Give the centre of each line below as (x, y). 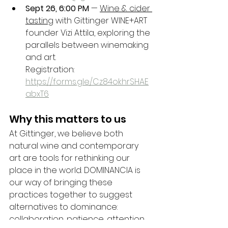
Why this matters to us (68, 119)
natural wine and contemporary (75, 146)
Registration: (51, 69)
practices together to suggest (72, 195)
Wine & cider (126, 8)
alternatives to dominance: (64, 207)
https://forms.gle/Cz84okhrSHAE (87, 82)
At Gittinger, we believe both (67, 134)
